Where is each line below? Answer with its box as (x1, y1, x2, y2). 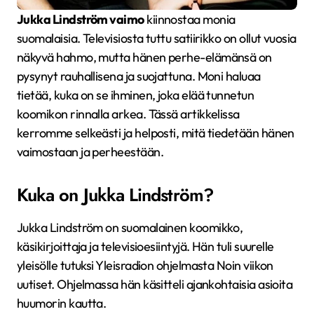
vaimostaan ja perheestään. (17, 144, 163, 160)
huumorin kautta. (17, 295, 107, 311)
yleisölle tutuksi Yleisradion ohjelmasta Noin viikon (17, 257, 273, 273)
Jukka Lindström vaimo (23, 11, 144, 27)
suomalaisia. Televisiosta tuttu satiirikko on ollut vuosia (17, 30, 296, 46)
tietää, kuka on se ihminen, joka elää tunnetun (17, 87, 254, 103)
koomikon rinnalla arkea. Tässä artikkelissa (17, 106, 240, 122)
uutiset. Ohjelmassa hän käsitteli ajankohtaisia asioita (17, 276, 293, 292)
